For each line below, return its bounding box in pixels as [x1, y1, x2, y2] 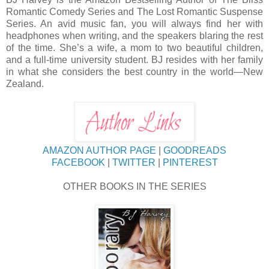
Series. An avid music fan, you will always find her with [6, 18, 263, 29]
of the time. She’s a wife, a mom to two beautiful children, [6, 42, 263, 53]
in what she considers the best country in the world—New [6, 66, 263, 77]
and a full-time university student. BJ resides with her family [6, 54, 263, 65]
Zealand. [6, 78, 44, 89]
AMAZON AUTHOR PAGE [43, 145, 156, 156]
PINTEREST [162, 157, 218, 168]
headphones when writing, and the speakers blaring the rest [6, 30, 263, 41]
